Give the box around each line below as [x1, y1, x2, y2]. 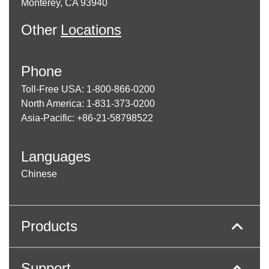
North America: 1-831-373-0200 [21, 98, 155, 109]
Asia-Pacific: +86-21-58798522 [21, 113, 153, 123]
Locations [61, 22, 121, 38]
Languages [21, 148, 91, 165]
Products [21, 218, 77, 235]
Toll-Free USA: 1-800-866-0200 [21, 84, 155, 94]
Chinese [21, 169, 57, 180]
